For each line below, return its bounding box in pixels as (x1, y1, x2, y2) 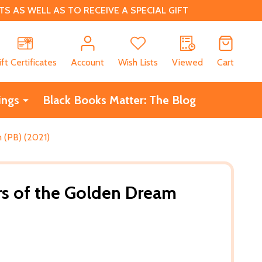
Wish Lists (118, 56, 158, 68)
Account (71, 56, 104, 68)
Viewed (172, 56, 203, 68)
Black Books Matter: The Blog (42, 92, 196, 107)
